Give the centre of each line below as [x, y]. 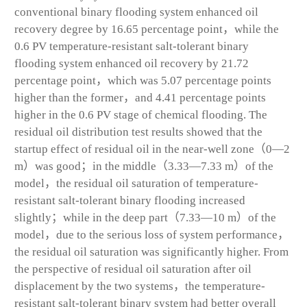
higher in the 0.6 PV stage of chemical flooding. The [141, 114]
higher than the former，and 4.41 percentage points [140, 97]
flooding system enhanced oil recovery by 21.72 [132, 63]
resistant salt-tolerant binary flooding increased [130, 200]
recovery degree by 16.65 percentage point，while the [147, 29]
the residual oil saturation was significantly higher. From [151, 251]
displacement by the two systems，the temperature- [140, 286]
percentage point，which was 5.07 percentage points [143, 80]
